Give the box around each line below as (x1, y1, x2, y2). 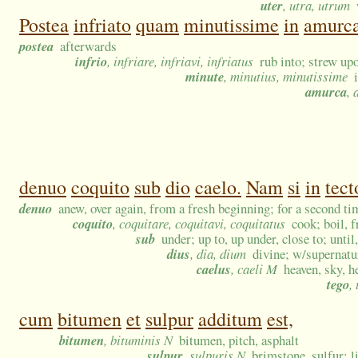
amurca (305, 82, 347, 101)
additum (198, 306, 262, 332)
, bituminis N (104, 331, 173, 350)
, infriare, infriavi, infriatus (107, 52, 253, 71)
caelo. (195, 174, 241, 201)
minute (185, 67, 224, 86)
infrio (75, 52, 107, 71)
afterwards (60, 37, 117, 56)
